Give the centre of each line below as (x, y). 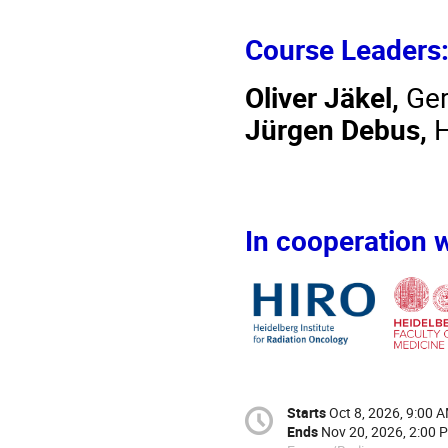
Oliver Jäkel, (325, 96)
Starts (306, 413)
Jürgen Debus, (339, 128)
